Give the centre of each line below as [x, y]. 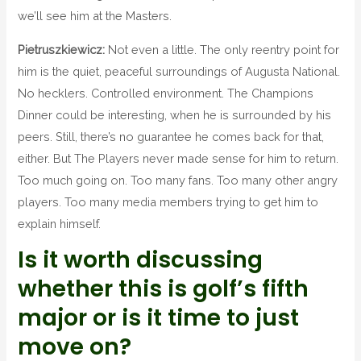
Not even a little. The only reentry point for [224, 49]
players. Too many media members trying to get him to [168, 201]
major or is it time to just [159, 318]
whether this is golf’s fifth [164, 289]
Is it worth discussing [141, 260]
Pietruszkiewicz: [63, 49]
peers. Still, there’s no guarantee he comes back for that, [171, 136]
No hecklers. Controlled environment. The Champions [166, 93]
